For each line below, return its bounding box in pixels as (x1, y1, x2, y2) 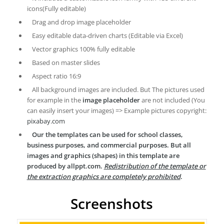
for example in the (26, 95, 82, 104)
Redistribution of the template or (103, 161, 206, 170)
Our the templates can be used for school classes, (31, 129, 183, 139)
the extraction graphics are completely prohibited (26, 171, 180, 181)
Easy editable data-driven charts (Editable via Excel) (31, 30, 183, 40)
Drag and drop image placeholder (31, 17, 131, 26)
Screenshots (70, 193, 153, 213)
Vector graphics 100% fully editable (31, 44, 135, 53)
